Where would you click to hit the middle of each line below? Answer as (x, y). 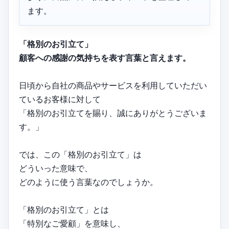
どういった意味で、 (56, 168)
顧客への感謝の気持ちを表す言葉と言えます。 (105, 58)
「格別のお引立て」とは (64, 210)
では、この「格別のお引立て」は (80, 155)
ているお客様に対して (60, 99)
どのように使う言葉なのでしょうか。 (88, 182)
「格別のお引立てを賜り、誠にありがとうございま (113, 113)
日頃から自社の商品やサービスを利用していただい (113, 86)
